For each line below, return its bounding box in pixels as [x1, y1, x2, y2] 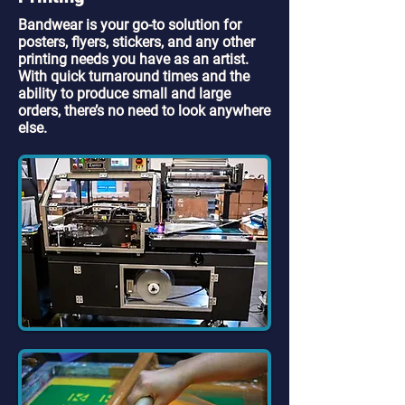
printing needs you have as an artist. [18, 51, 249, 68]
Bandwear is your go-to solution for [18, 16, 241, 33]
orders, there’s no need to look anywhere [18, 102, 270, 119]
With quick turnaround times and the [18, 68, 250, 85]
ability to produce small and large [18, 85, 231, 102]
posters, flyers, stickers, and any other [18, 33, 255, 51]
